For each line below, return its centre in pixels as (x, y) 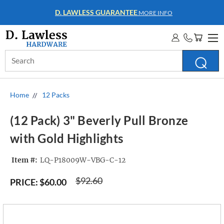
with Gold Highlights (66, 138)
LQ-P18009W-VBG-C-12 (82, 160)
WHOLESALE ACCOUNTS (96, 12)
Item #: (24, 160)
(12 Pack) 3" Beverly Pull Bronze (99, 120)
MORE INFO (155, 13)
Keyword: (20, 66)
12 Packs (56, 95)
